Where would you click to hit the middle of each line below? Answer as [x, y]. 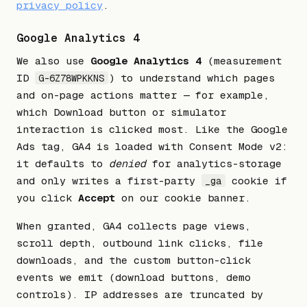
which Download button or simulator [121, 112]
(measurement [242, 60]
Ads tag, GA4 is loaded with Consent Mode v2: [152, 146]
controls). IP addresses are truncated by [140, 294]
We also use [53, 60]
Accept [97, 197]
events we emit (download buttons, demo [134, 277]
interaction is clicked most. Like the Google [152, 129]
